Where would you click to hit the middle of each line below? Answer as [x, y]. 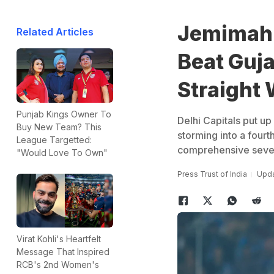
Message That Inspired [63, 252]
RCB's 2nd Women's [58, 265]
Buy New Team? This [59, 127]
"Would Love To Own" [62, 152]
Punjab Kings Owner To [64, 114]
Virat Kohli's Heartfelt [59, 239]
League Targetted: [54, 139]
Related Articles [55, 32]
